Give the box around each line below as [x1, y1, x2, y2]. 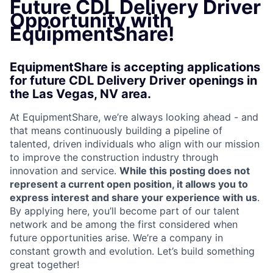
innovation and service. [10, 165, 119, 177]
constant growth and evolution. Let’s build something [10, 245, 255, 257]
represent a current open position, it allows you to [10, 178, 248, 190]
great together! [10, 258, 79, 271]
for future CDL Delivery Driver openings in [10, 73, 257, 88]
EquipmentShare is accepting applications [10, 60, 260, 74]
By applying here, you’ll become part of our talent [10, 205, 239, 217]
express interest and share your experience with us [10, 191, 257, 204]
